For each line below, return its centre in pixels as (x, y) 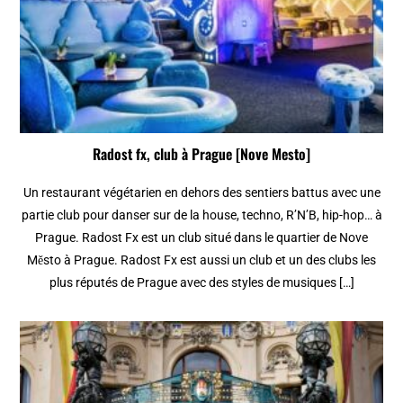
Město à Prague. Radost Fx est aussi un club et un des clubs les (201, 260)
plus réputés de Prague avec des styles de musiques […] (201, 283)
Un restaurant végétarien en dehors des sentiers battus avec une (201, 193)
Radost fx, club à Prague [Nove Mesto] (201, 154)
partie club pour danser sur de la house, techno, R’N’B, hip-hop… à (201, 215)
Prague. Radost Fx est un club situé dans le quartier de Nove (201, 238)
